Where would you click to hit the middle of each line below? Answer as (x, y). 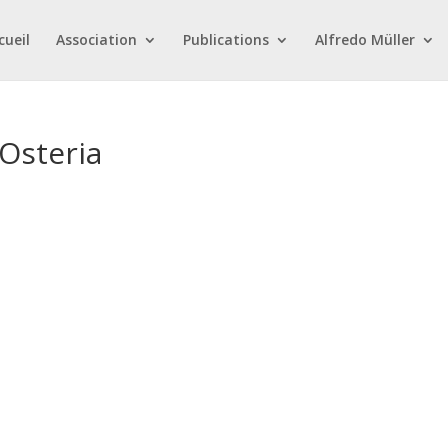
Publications (226, 39)
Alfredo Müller (365, 39)
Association (96, 39)
